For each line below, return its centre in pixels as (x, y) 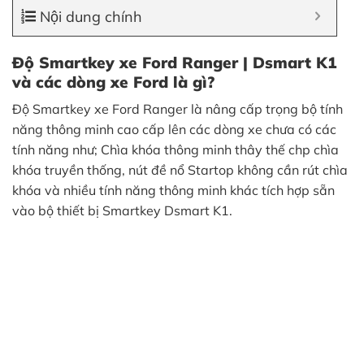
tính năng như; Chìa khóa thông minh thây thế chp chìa (175, 150)
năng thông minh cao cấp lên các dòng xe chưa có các (174, 130)
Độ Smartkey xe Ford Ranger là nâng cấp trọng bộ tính (178, 109)
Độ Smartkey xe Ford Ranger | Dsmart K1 (175, 62)
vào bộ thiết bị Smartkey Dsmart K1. (122, 211)
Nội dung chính (91, 16)
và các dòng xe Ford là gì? (113, 82)
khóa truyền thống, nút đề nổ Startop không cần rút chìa (180, 170)
